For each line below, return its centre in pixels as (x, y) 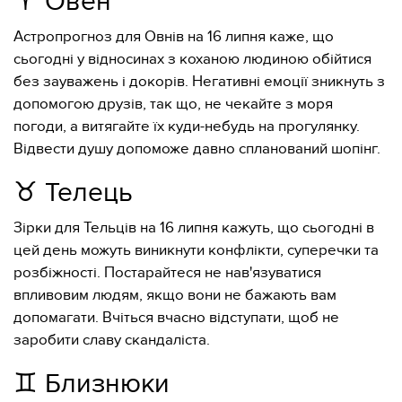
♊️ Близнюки (92, 384)
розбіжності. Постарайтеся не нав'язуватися (167, 273)
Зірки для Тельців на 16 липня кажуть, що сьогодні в (194, 228)
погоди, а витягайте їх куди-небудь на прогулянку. (187, 127)
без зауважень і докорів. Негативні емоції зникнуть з (199, 82)
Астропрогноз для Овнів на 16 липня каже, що (174, 37)
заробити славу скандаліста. (112, 340)
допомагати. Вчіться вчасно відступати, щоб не (176, 318)
